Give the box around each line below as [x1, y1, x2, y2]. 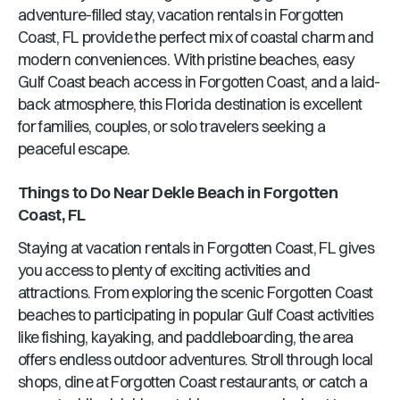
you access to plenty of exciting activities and [18, 260, 310, 280]
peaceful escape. [18, 138, 130, 159]
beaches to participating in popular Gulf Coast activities [18, 304, 374, 325]
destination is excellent [211, 94, 362, 114]
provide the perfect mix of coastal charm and [79, 27, 374, 47]
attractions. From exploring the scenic [18, 282, 268, 303]
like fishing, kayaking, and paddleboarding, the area [18, 327, 354, 347]
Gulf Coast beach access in [18, 71, 199, 92]
